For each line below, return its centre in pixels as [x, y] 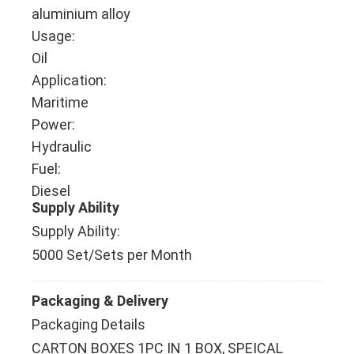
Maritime [60, 102]
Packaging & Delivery [100, 301]
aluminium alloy [81, 14]
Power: [53, 124]
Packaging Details [88, 324]
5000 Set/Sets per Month [112, 255]
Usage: [53, 36]
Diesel [51, 191]
